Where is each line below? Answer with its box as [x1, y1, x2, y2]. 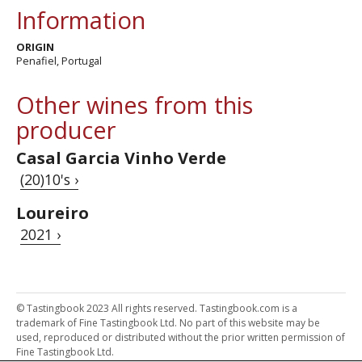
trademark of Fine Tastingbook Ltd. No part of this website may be [16, 316, 320, 330]
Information [16, 4, 145, 36]
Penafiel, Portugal [16, 53, 102, 68]
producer [16, 114, 116, 145]
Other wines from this [16, 89, 253, 120]
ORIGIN [16, 40, 54, 54]
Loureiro [16, 202, 89, 224]
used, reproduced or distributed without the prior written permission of [16, 330, 345, 344]
